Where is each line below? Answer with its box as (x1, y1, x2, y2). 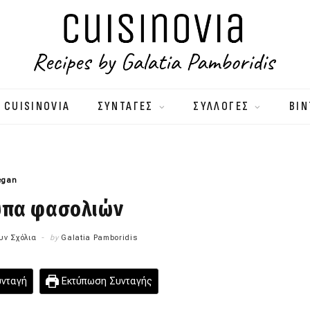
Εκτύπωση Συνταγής (59, 275, 153, 288)
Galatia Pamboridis (61, 233, 138, 243)
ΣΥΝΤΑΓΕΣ (97, 100, 154, 114)
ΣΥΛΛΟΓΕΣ (193, 100, 250, 114)
